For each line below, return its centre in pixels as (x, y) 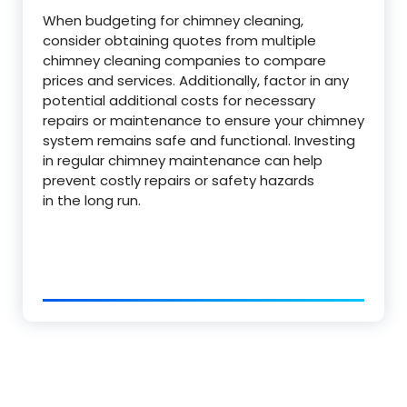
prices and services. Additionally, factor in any (196, 80)
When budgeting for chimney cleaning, (173, 20)
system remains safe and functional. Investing (199, 140)
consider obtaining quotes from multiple (179, 40)
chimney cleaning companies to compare (184, 60)
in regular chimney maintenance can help (183, 160)
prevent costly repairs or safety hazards (179, 180)
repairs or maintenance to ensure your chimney (203, 120)
